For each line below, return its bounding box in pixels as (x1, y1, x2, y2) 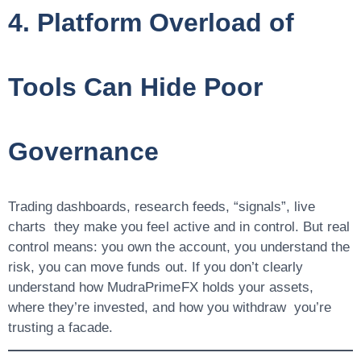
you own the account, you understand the (102, 239, 351, 255)
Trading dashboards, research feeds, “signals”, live (8, 199, 316, 215)
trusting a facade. (8, 320, 114, 336)
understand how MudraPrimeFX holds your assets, (8, 280, 313, 296)
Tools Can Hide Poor (8, 73, 263, 102)
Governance (8, 137, 160, 167)
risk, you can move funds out (8, 259, 184, 276)
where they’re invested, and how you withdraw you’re (8, 300, 332, 316)
